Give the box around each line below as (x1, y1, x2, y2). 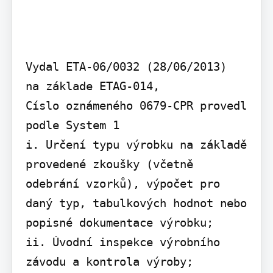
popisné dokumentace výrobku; (25, 216, 213, 230)
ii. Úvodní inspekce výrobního (25, 235, 220, 249)
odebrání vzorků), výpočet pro (25, 177, 220, 191)
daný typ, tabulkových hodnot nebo (25, 196, 247, 210)
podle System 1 (25, 118, 119, 132)
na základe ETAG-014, (25, 79, 160, 93)
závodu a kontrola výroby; (25, 255, 193, 269)
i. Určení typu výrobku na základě (25, 138, 247, 152)
